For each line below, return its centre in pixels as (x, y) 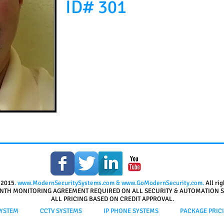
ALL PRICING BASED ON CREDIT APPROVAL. (112, 199)
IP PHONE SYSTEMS (131, 211)
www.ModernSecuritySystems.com (66, 183)
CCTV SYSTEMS (61, 211)
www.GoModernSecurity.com (162, 183)
